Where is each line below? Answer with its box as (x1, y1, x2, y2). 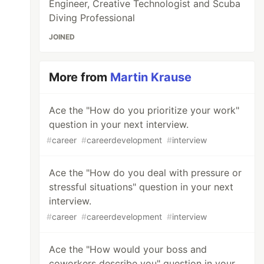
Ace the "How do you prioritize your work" (49, 104, 240, 116)
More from (49, 70, 111, 84)
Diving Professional (49, 12, 136, 24)
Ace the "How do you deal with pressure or (49, 167, 242, 179)
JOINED (49, 32, 75, 41)
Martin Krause (110, 70, 192, 84)
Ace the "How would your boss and (49, 243, 207, 255)
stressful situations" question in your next (49, 181, 234, 193)
